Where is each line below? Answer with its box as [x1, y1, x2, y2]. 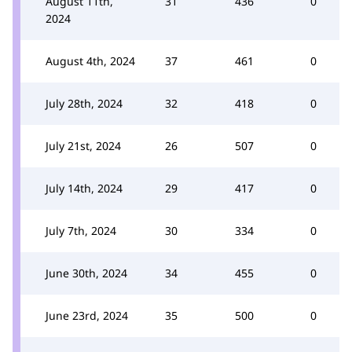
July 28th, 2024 [46, 96, 123, 111]
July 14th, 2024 [46, 181, 123, 196]
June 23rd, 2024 [46, 308, 128, 323]
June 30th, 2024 [46, 266, 127, 280]
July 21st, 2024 [46, 138, 121, 153]
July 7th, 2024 [46, 223, 116, 238]
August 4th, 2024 [46, 53, 135, 68]
